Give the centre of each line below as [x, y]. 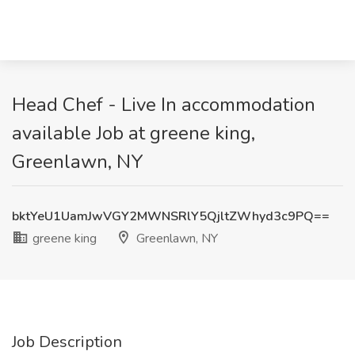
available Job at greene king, [134, 133]
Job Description [67, 342]
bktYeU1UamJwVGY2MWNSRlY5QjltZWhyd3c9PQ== [171, 216]
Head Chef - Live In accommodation [164, 105]
